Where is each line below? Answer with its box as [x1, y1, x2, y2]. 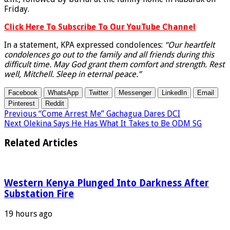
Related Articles [4, 138, 78, 149]
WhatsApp [48, 88, 79, 97]
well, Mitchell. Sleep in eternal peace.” [4, 69, 141, 79]
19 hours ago [4, 208, 52, 219]
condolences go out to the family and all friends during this [4, 49, 214, 60]
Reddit [45, 99, 64, 107]
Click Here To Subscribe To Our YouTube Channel [4, 22, 196, 32]
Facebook [8, 88, 37, 97]
